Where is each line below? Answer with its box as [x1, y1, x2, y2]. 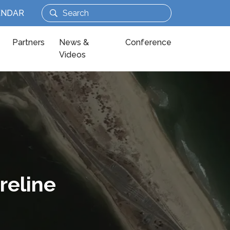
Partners [12, 37, 45, 47]
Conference [125, 37, 172, 47]
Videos [59, 50, 86, 60]
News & [59, 37, 89, 47]
